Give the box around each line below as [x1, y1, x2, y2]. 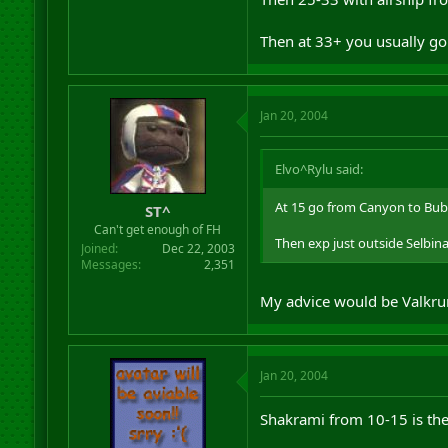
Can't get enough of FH [94, 221, 222, 238]
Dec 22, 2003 [161, 240, 235, 257]
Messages [80, 256, 138, 273]
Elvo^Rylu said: [274, 159, 363, 178]
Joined [80, 240, 115, 257]
